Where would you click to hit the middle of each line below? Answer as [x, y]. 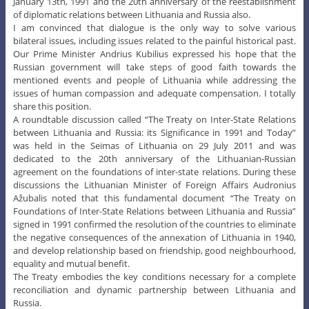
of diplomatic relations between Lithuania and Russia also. [131, 14]
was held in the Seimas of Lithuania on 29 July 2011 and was [154, 145]
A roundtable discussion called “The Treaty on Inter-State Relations [154, 119]
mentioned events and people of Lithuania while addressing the [154, 80]
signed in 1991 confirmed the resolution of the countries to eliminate [154, 224]
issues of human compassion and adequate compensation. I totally [154, 93]
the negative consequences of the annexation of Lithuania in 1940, [154, 237]
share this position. [52, 106]
